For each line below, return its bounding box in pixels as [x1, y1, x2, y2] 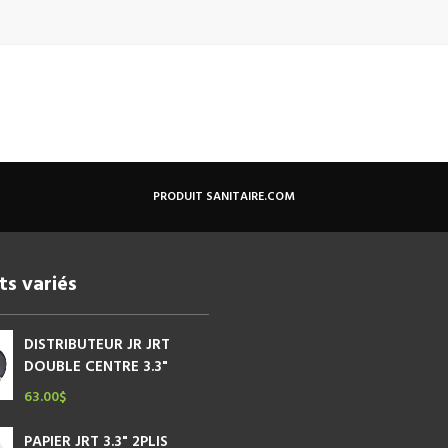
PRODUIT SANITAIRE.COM [153, 186, 295, 207]
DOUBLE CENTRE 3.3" [24, 354, 168, 379]
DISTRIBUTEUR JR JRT [24, 332, 170, 357]
